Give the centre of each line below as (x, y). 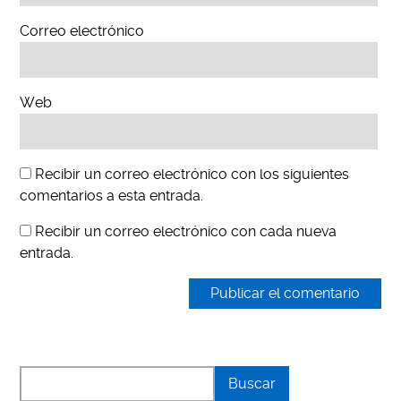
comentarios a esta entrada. (112, 196)
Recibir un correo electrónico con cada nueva (186, 232)
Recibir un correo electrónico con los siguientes (192, 175)
